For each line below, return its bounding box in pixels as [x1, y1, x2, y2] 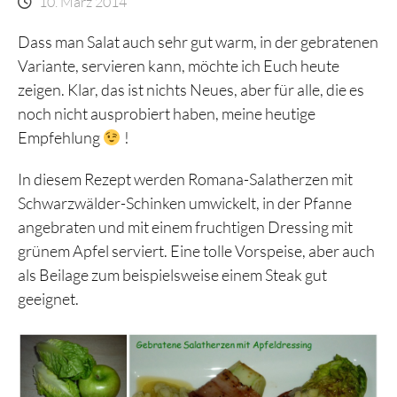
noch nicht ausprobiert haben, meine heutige [18, 104, 315, 124]
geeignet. [18, 289, 79, 309]
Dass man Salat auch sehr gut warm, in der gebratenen [18, 32, 378, 52]
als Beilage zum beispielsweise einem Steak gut [18, 265, 327, 285]
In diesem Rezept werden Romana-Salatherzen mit [18, 169, 353, 190]
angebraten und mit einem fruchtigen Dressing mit [18, 217, 353, 237]
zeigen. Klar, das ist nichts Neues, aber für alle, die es [18, 80, 364, 100]
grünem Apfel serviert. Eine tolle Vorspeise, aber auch [18, 241, 375, 261]
